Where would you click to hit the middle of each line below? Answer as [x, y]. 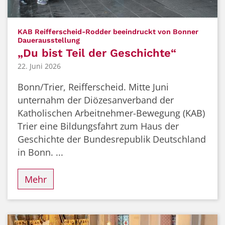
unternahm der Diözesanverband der [96, 100]
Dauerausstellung [49, 40]
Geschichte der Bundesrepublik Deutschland [112, 139]
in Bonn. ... [40, 152]
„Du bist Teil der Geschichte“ [97, 53]
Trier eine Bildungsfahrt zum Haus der [98, 126]
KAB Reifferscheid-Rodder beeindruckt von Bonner [108, 31]
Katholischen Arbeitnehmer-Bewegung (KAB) [111, 113]
